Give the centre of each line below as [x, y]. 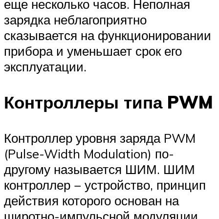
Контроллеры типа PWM [109, 102]
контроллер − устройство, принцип [105, 185]
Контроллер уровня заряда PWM [100, 138]
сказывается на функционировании [108, 35]
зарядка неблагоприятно [75, 19]
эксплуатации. [45, 66]
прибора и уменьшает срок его [93, 51]
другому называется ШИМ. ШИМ [99, 169]
